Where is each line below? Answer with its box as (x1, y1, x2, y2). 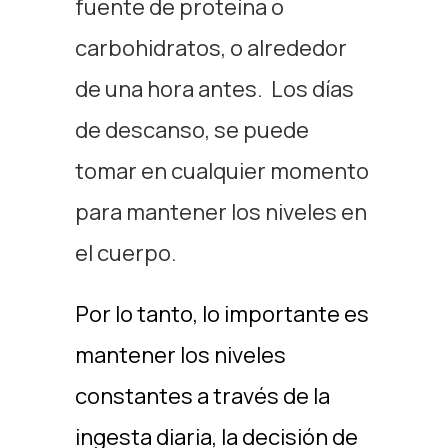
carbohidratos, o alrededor (74, 33, 347, 63)
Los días (270, 74, 354, 104)
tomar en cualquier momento (74, 156, 369, 186)
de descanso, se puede (74, 115, 309, 145)
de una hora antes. (74, 74, 271, 104)
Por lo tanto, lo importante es (74, 299, 369, 329)
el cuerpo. (74, 238, 177, 268)
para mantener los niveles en (74, 197, 367, 227)
